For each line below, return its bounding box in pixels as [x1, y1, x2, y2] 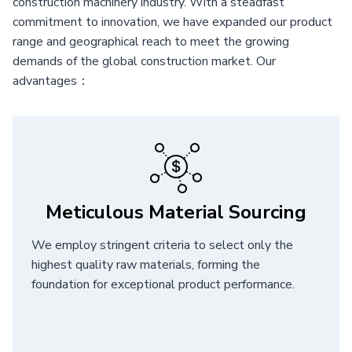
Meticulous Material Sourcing [46, 199, 306, 225]
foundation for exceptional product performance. [31, 275, 295, 293]
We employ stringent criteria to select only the [31, 236, 293, 254]
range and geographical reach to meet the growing [13, 32, 289, 50]
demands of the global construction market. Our [13, 52, 276, 70]
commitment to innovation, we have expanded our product [13, 13, 332, 31]
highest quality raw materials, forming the [31, 255, 260, 273]
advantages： [13, 71, 90, 90]
